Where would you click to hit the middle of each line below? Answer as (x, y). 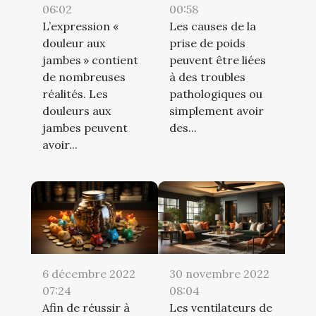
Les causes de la (213, 26)
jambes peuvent (85, 127)
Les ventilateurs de (221, 307)
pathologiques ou (216, 93)
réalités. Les (75, 93)
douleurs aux (77, 110)
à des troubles (207, 77)
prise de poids (207, 43)
